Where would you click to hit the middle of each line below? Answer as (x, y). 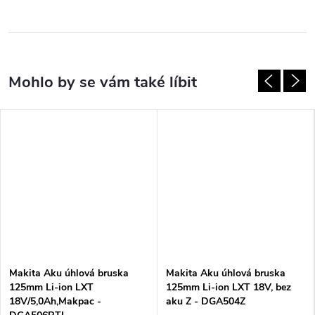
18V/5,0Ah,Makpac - (55, 301)
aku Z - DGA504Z (206, 301)
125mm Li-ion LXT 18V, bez (229, 287)
